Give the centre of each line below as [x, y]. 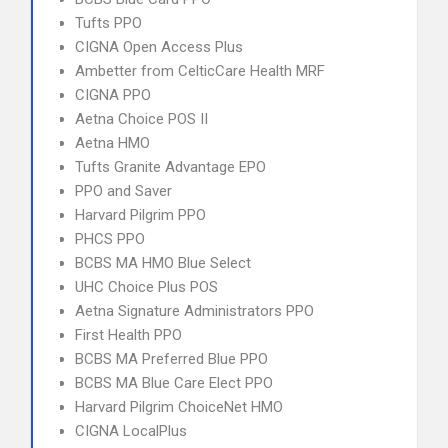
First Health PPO [128, 335]
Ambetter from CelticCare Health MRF [200, 71]
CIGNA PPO [113, 95]
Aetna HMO [112, 143]
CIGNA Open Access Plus [159, 47]
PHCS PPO [110, 239]
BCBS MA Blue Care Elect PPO [174, 383]
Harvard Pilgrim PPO [140, 215]
